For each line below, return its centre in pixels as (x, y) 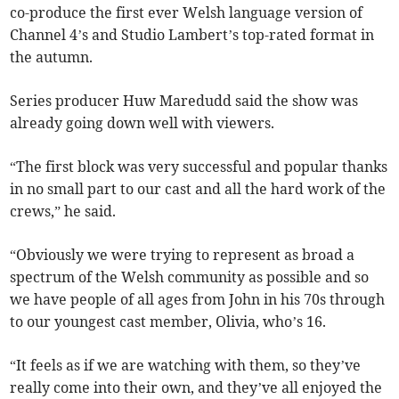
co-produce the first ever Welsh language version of (187, 13)
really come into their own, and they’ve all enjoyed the (196, 388)
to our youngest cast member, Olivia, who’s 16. (168, 322)
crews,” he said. (63, 212)
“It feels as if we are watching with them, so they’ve (186, 366)
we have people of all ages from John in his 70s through (198, 300)
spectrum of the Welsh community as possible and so (190, 277)
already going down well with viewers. (142, 123)
